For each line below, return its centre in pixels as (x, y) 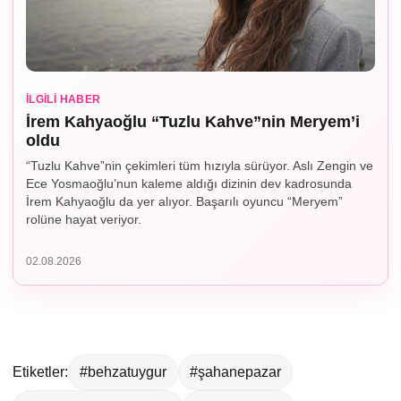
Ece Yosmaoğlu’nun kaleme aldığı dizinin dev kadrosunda (189, 184)
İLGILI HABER (64, 100)
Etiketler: (40, 372)
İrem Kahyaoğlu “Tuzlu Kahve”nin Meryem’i (193, 122)
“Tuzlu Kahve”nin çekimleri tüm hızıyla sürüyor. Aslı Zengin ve (200, 166)
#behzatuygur (123, 372)
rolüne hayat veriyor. (84, 220)
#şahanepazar (235, 372)
